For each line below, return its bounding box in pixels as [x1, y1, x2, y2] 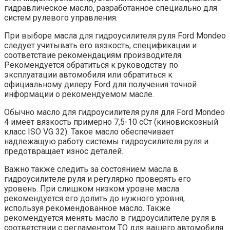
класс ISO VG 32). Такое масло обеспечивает [4, 127, 174, 137]
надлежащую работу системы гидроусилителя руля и [4, 137, 208, 147]
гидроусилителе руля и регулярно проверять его [4, 174, 191, 184]
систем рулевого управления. [4, 13, 118, 23]
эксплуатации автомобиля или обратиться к [4, 70, 172, 80]
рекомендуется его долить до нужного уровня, [4, 194, 185, 204]
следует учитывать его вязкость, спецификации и [4, 41, 197, 51]
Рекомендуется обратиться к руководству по [4, 60, 178, 70]
